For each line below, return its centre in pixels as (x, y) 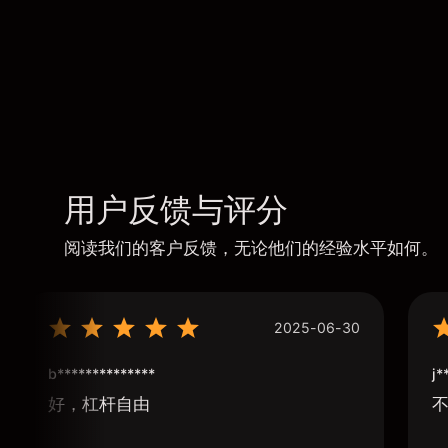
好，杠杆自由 (99, 404)
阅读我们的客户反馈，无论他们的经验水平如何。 (251, 248)
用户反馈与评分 (176, 210)
